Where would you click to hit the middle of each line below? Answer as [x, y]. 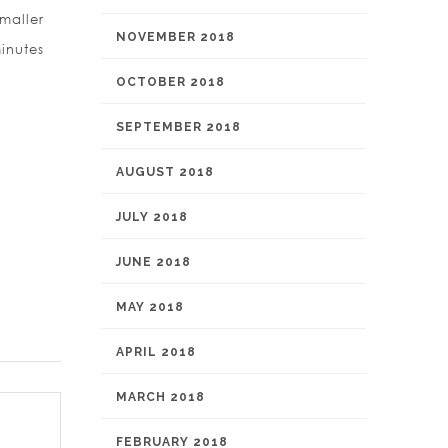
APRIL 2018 [156, 352]
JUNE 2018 [153, 262]
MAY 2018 [150, 307]
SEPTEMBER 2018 [178, 127]
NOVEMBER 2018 [175, 37]
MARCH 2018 [160, 397]
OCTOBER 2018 [170, 82]
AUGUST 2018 [165, 172]
